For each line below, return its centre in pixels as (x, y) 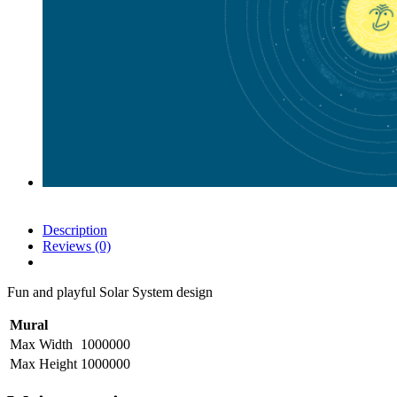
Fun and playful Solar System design (110, 292)
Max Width (41, 344)
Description (75, 230)
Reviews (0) (77, 245)
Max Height (43, 363)
